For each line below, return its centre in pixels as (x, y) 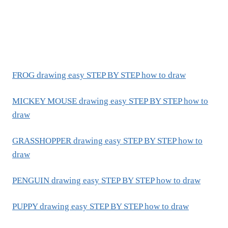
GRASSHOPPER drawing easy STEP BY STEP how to (107, 141)
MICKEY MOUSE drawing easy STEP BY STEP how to (110, 101)
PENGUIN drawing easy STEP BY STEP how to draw (106, 181)
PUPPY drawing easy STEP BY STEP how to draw (101, 207)
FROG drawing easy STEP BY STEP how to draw (99, 75)
